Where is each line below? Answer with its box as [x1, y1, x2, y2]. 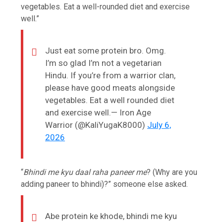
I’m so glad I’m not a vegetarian [45, 57, 162, 68]
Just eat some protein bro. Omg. [45, 45, 166, 55]
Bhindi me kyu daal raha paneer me [23, 167, 147, 177]
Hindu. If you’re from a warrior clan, [45, 70, 176, 80]
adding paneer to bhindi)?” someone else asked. [21, 179, 188, 189]
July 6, [147, 119, 171, 130]
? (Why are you [147, 167, 198, 177]
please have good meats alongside [45, 82, 175, 93]
